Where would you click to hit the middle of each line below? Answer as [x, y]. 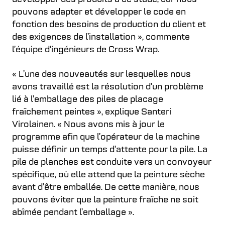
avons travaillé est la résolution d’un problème [108, 87]
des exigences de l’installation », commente [101, 37]
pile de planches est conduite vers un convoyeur [112, 162]
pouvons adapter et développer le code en [99, 12]
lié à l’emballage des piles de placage [88, 99]
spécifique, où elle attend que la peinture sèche [108, 175]
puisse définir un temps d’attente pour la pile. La [110, 150]
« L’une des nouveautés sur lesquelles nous [101, 74]
